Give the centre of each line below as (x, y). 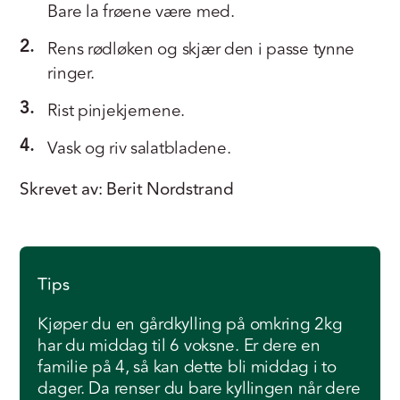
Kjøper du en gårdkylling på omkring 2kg (190, 324)
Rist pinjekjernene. (117, 111)
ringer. (71, 73)
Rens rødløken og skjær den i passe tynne (201, 49)
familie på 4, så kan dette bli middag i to (187, 367)
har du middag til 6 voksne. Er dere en (179, 346)
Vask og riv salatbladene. (139, 148)
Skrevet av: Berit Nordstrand (127, 189)
